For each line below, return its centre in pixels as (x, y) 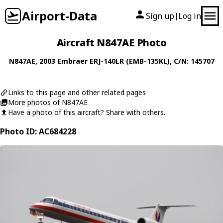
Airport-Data (59, 16)
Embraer (72, 61)
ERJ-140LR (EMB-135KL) (129, 61)
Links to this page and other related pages (77, 92)
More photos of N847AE (48, 102)
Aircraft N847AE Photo (111, 43)
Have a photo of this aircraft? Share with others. (87, 112)
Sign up (160, 16)
